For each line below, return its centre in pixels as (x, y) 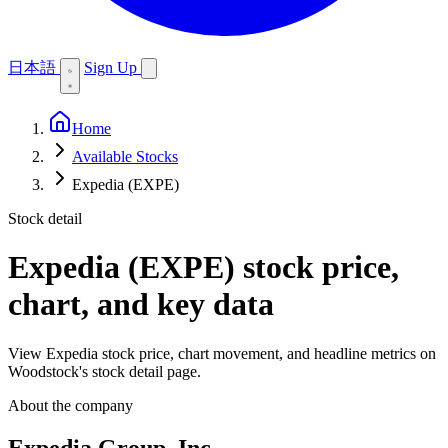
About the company (70, 405)
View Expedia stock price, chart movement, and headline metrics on (222, 353)
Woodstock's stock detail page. (104, 371)
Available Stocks (125, 156)
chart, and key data (141, 304)
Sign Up (112, 67)
